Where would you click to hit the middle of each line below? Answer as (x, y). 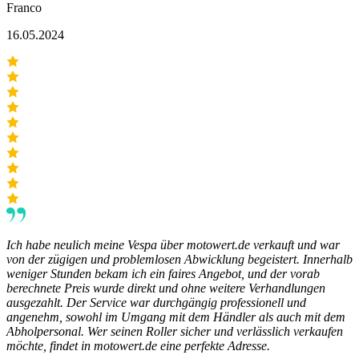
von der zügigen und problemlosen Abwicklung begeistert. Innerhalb (179, 260)
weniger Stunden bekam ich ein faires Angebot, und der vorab (163, 274)
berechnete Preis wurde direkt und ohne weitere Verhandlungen (166, 288)
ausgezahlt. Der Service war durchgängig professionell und (156, 303)
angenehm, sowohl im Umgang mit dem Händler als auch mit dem (176, 317)
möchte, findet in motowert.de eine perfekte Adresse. (138, 346)
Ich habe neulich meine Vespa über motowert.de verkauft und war (173, 245)
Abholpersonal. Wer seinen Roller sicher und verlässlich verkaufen (175, 332)
